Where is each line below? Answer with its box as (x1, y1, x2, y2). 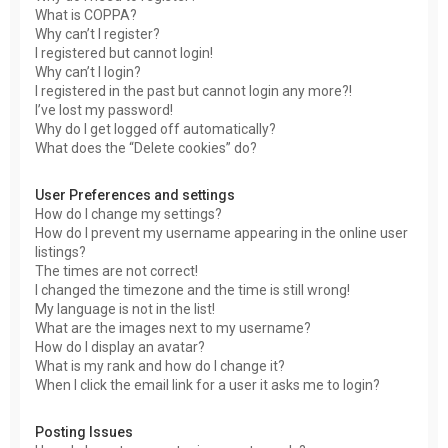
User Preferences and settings (35, 187, 235, 203)
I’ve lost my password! (35, 102, 173, 118)
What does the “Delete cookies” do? (35, 140, 257, 156)
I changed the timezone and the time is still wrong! (35, 282, 350, 298)
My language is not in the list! (35, 301, 215, 317)
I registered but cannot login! (35, 45, 213, 61)
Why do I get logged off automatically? (35, 121, 276, 137)
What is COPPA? (35, 7, 137, 23)
